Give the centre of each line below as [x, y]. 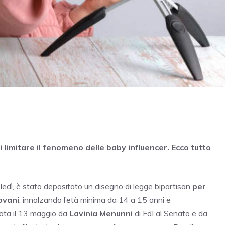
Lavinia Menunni [101, 214]
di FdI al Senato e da [170, 214]
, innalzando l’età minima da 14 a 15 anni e [95, 200]
